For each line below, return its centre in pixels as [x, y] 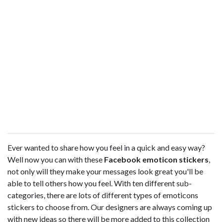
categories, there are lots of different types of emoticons [103, 195]
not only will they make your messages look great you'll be [105, 171]
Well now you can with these [56, 159]
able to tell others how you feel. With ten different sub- [100, 183]
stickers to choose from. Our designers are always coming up [110, 207]
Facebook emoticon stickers [156, 159]
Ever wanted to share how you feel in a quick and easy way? [106, 147]
